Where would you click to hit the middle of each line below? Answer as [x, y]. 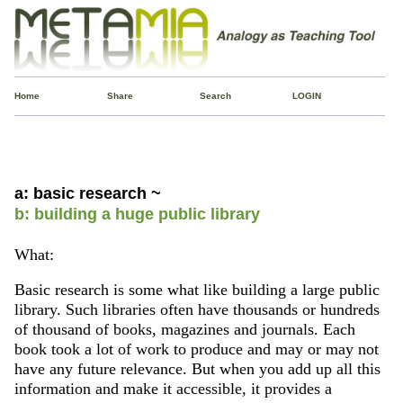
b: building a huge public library [137, 214]
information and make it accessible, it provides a [173, 389]
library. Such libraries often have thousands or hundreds [197, 310]
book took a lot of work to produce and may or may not [196, 349]
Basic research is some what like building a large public [197, 290]
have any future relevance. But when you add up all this [197, 369]
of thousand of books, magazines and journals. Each [184, 330]
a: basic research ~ [87, 193]
